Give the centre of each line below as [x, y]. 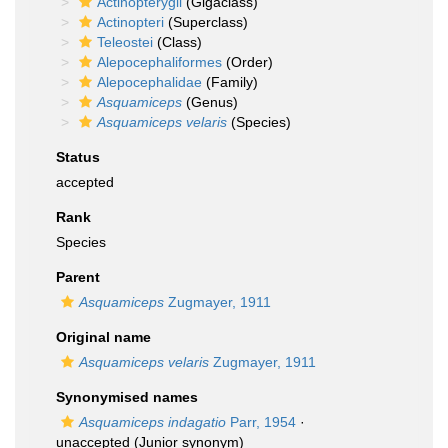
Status [78, 157]
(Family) [230, 82]
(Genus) [210, 102]
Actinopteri [130, 22]
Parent [78, 277]
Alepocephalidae [149, 82]
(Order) [247, 62]
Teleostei [125, 42]
